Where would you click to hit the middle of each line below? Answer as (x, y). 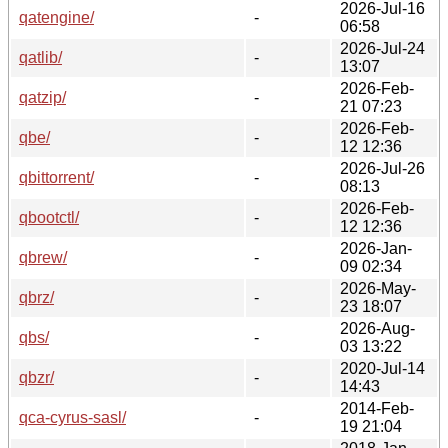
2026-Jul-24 (382, 48)
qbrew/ (43, 257)
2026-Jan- (376, 248)
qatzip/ (42, 97)
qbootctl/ (49, 217)
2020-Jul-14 (382, 368)
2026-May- (378, 288)
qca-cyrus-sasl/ (72, 417)
